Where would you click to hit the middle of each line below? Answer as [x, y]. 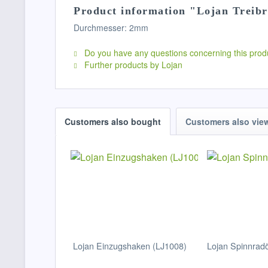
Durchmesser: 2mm [111, 28]
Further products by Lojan [132, 65]
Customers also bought [113, 121]
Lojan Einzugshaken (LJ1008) [130, 246]
